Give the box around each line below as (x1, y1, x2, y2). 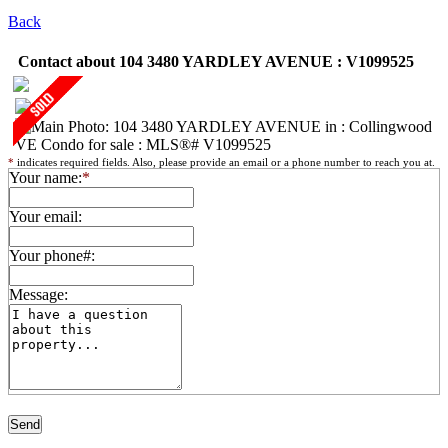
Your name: (9, 169, 82, 186)
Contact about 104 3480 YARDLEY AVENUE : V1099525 (18, 53, 414, 70)
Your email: (9, 208, 82, 225)
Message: (9, 286, 68, 303)
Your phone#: (9, 247, 95, 264)
